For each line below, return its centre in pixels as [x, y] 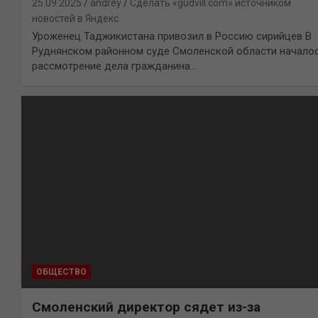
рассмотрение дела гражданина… [114, 66]
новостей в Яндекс [75, 18]
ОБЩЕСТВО [61, 272]
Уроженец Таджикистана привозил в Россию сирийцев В [172, 36]
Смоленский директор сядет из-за [146, 307]
